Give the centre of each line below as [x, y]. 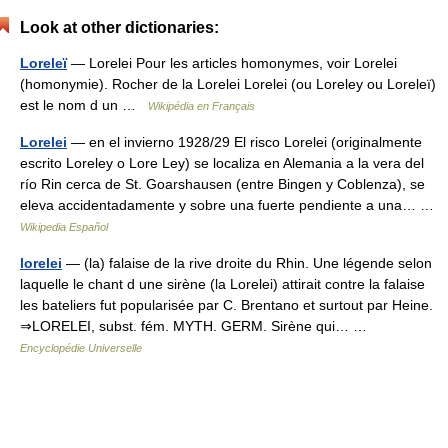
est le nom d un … [84, 104]
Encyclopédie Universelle [81, 347]
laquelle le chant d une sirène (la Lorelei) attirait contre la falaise [222, 283]
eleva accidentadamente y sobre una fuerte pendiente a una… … [231, 204]
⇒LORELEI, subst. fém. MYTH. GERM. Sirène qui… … [197, 325]
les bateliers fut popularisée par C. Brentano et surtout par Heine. [226, 304]
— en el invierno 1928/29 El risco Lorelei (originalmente [244, 141]
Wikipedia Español [64, 226]
